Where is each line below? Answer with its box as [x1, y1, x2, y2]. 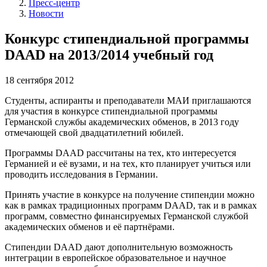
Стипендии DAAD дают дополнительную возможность [5, 242, 232, 253]
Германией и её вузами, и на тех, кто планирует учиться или [5, 159, 251, 169]
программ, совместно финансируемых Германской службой [5, 211, 249, 222]
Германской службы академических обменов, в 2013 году [5, 117, 239, 128]
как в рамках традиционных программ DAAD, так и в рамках [5, 200, 257, 211]
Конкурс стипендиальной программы [5, 31, 249, 47]
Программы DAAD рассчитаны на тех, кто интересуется [5, 148, 236, 159]
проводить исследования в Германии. [5, 169, 158, 180]
